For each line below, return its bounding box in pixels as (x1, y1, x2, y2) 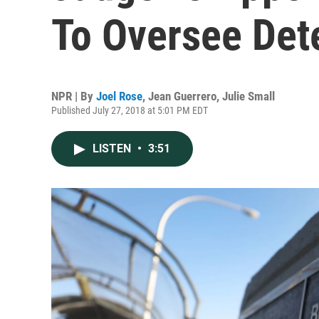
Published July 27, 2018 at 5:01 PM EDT (51, 105, 208, 116)
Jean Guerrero (148, 89, 216, 103)
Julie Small (222, 89, 275, 103)
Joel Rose (96, 89, 142, 103)
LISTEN (93, 142, 134, 155)
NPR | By (51, 89, 96, 103)
